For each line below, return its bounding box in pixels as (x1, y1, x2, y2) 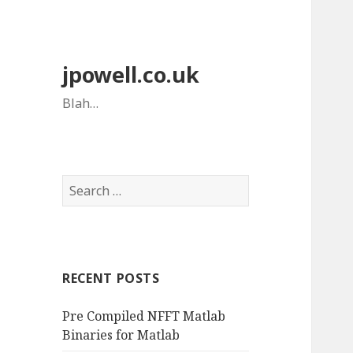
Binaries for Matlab (62, 326, 180, 344)
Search (61, 175, 104, 193)
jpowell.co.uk (62, 60, 200, 90)
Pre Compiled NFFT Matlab (62, 307, 226, 325)
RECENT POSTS (62, 269, 160, 288)
